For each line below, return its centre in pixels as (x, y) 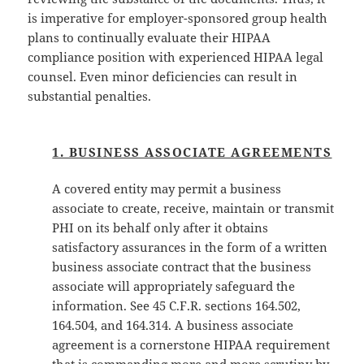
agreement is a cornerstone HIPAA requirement (191, 345)
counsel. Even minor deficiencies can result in (163, 77)
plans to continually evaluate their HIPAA (149, 38)
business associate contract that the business (182, 267)
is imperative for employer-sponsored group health (178, 18)
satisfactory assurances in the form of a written (190, 247)
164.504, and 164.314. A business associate (173, 325)
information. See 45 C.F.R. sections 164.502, (177, 306)
